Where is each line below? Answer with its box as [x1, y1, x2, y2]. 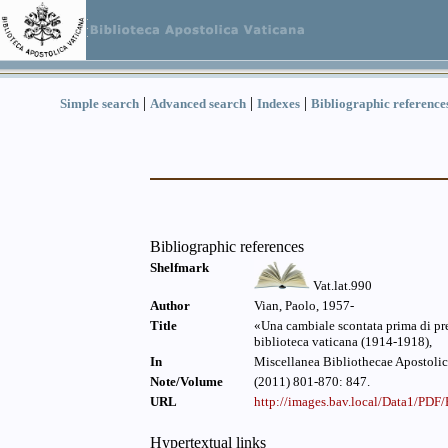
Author [150, 298, 190, 313]
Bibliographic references [150, 238, 304, 255]
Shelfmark [150, 260, 209, 275]
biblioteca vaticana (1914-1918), [254, 334, 432, 349]
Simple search [60, 96, 139, 111]
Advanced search [150, 96, 246, 111]
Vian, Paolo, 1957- [254, 298, 354, 313]
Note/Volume [150, 374, 223, 389]
